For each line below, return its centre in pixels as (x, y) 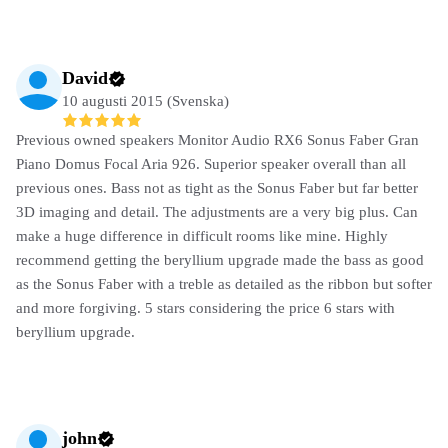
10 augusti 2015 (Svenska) (145, 101)
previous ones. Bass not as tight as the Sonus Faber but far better (217, 187)
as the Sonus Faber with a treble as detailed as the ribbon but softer (224, 283)
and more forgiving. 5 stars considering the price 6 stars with (205, 307)
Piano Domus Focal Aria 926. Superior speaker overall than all (211, 163)
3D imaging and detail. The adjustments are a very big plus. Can (217, 211)
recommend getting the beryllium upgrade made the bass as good (220, 259)
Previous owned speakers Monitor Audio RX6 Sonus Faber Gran (217, 139)
